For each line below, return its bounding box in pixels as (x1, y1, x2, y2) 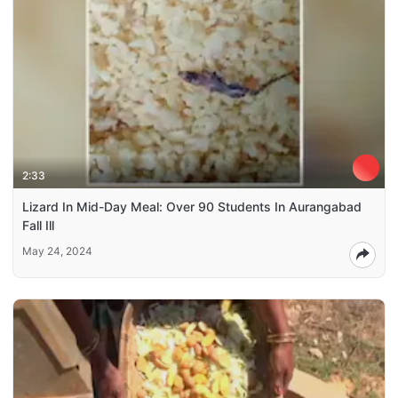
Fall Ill (22, 217, 54, 233)
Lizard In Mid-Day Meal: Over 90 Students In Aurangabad (22, 198, 362, 214)
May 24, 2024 (22, 243, 92, 258)
